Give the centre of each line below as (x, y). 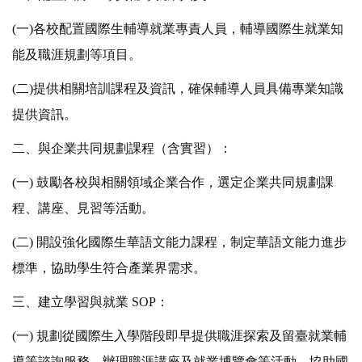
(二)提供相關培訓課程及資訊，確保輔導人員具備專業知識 (178, 89)
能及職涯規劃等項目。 (77, 55)
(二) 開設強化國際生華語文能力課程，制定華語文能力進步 (179, 242)
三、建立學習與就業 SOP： (90, 302)
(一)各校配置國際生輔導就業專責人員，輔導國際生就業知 (178, 29)
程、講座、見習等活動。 (83, 208)
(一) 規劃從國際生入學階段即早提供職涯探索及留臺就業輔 (179, 336)
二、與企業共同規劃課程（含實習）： (122, 149)
